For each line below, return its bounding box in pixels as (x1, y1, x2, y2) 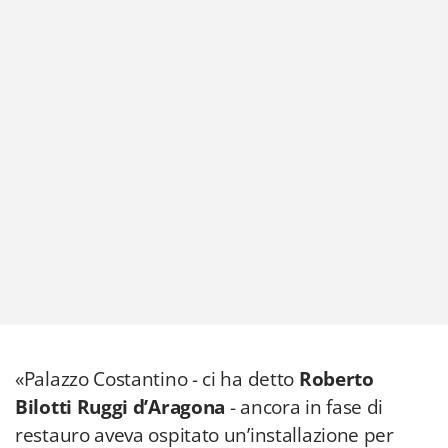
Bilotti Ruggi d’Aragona (15, 394, 230, 420)
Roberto (298, 366, 374, 392)
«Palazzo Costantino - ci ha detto (15, 366, 299, 392)
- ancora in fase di (229, 394, 384, 420)
